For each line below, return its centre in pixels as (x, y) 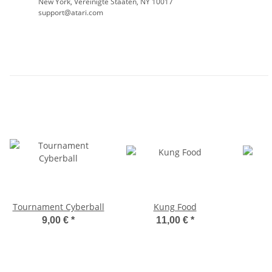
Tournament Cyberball (58, 207)
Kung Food (175, 207)
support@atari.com (71, 13)
